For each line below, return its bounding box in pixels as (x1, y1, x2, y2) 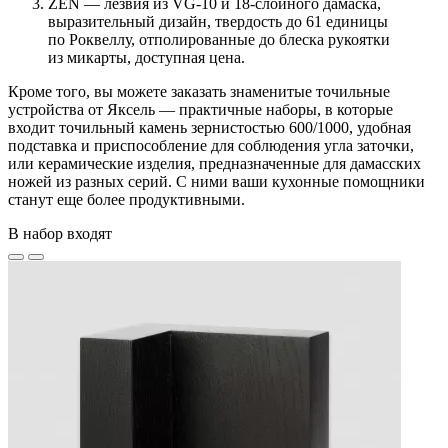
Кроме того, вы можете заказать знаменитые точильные (8, 83, 390, 101)
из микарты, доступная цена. (48, 49, 245, 67)
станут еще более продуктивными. (8, 191, 245, 209)
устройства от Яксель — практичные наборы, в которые (8, 101, 393, 119)
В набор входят (8, 225, 112, 243)
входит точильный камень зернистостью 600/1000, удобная (8, 119, 411, 137)
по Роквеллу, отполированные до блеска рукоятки (48, 31, 390, 49)
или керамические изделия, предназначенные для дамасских (8, 155, 421, 173)
